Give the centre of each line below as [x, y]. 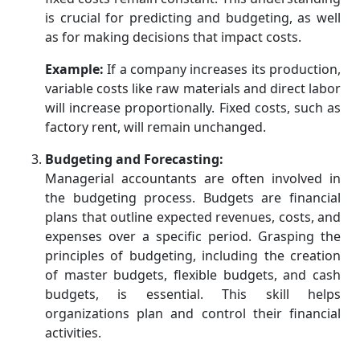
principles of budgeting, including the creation [193, 256]
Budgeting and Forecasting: [134, 160]
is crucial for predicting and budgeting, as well [193, 18]
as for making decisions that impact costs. [173, 37]
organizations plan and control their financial [193, 314]
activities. [73, 333]
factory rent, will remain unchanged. [155, 127]
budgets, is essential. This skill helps [193, 295]
